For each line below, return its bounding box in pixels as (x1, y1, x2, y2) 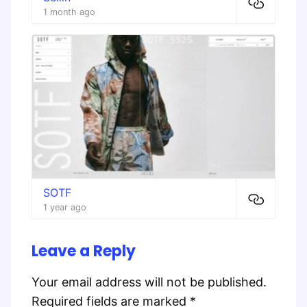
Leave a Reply (32, 241, 136, 262)
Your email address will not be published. (32, 275, 267, 290)
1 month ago (43, 6, 95, 17)
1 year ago (43, 202, 86, 213)
